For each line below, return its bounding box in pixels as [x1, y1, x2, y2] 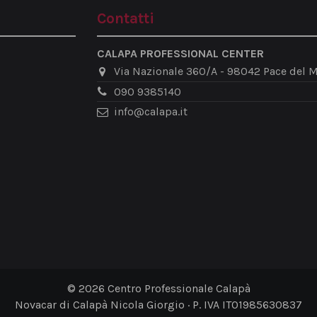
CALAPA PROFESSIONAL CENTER [96, 47, 264, 61]
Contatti [96, 10, 154, 27]
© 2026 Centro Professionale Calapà [67, 281, 250, 295]
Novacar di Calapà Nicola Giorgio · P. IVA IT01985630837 [15, 297, 302, 311]
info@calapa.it [114, 105, 188, 118]
